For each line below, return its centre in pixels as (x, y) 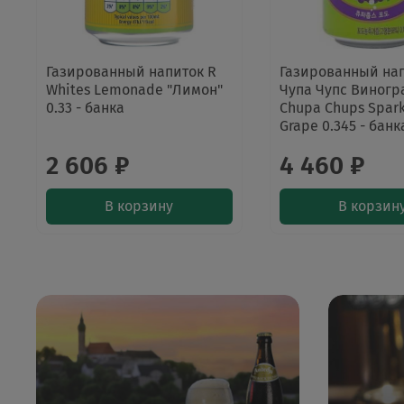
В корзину (139, 207)
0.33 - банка (85, 108)
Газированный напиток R (131, 72)
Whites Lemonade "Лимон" (134, 90)
